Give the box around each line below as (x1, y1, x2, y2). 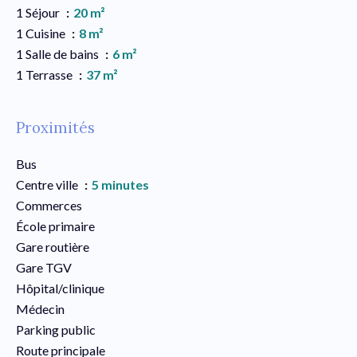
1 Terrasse (16, 67, 75, 82)
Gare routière (16, 239, 89, 254)
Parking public (16, 322, 96, 337)
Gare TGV (16, 260, 72, 275)
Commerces (16, 198, 82, 213)
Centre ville (16, 177, 80, 192)
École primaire (16, 218, 95, 233)
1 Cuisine (16, 25, 68, 41)
